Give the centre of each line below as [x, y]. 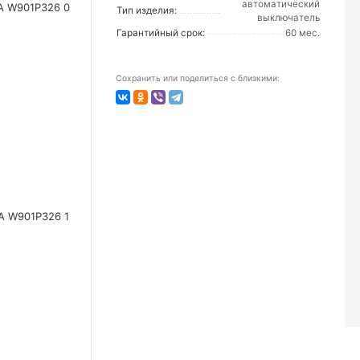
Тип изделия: [147, 10]
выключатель [288, 18]
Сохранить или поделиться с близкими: [198, 78]
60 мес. [303, 33]
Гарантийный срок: [161, 33]
